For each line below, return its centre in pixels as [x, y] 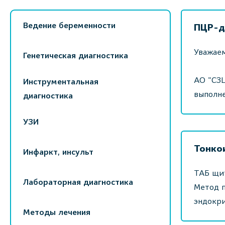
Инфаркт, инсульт [58, 152]
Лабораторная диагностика [78, 182]
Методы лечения [57, 212]
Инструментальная [61, 82]
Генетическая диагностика [76, 55]
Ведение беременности [69, 25]
